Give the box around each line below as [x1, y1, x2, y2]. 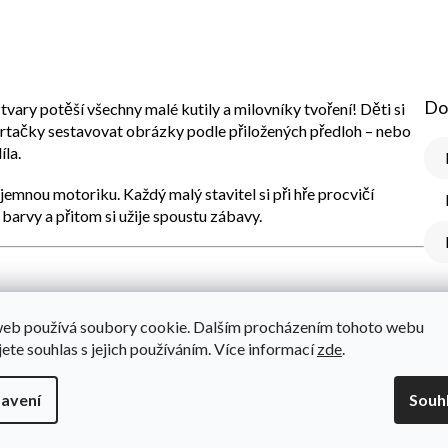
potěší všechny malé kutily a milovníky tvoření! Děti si [37, 98, 405, 118]
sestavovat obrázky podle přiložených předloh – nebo [45, 120, 411, 140]
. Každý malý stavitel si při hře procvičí [117, 183, 374, 203]
